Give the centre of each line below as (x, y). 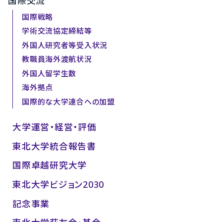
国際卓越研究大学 (50, 165)
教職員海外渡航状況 (57, 59)
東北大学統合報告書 (54, 146)
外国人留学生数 (49, 73)
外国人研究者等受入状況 (65, 45)
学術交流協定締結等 (57, 31)
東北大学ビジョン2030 (58, 184)
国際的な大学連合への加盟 (68, 101)
